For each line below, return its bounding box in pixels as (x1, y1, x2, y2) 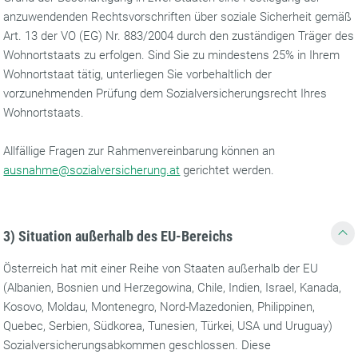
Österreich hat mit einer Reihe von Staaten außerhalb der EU (3, 261, 319, 276)
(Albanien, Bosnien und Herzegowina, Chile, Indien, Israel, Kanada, (3, 280, 342, 295)
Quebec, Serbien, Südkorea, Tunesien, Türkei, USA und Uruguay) (3, 319, 333, 333)
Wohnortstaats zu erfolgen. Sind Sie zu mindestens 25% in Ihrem (3, 48, 340, 62)
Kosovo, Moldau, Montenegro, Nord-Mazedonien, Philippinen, (3, 300, 316, 314)
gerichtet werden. (180, 163, 275, 177)
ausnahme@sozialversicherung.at (3, 163, 181, 177)
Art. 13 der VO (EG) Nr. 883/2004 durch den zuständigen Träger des (3, 29, 355, 43)
